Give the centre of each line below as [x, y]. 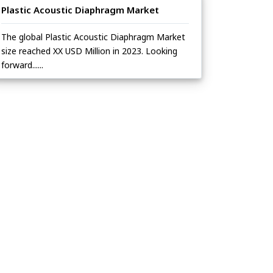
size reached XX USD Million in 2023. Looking [89, 51]
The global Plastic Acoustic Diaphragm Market [93, 37]
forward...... [22, 65]
